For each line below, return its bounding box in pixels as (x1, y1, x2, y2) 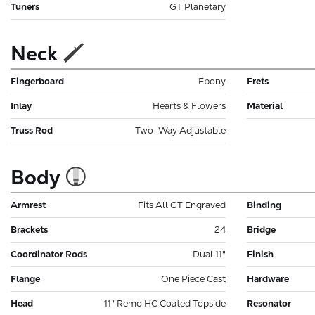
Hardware (247, 272, 289, 285)
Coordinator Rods (11, 247, 87, 260)
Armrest (11, 198, 46, 211)
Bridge (247, 223, 276, 236)
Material (247, 99, 283, 112)
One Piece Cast (161, 272, 226, 285)
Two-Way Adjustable (135, 124, 226, 136)
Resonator (247, 297, 291, 309)
